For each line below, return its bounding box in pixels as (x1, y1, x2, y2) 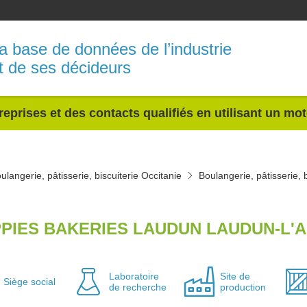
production (219, 282, 266, 293)
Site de (219, 271, 250, 282)
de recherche (108, 282, 167, 293)
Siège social (3, 276, 56, 287)
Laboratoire (108, 271, 159, 282)
